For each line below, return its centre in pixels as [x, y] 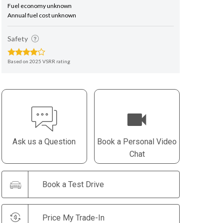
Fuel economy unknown [40, 6]
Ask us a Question [44, 142]
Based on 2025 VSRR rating [39, 61]
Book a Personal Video [137, 142]
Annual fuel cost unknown [42, 15]
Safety [19, 39]
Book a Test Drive [73, 184]
